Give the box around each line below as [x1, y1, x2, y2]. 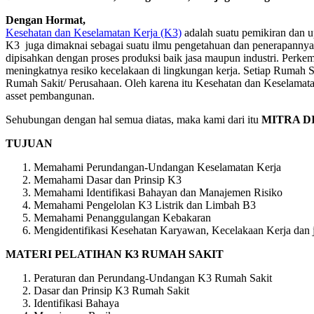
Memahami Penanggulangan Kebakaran [34, 211, 211, 224]
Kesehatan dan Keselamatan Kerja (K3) [6, 26, 182, 39]
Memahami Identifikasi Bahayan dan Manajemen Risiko [34, 186, 282, 198]
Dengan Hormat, [6, 13, 86, 26]
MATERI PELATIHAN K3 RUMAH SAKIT [6, 247, 224, 260]
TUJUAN [6, 137, 55, 149]
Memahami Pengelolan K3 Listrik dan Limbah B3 [34, 198, 256, 211]
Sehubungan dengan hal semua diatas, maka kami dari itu [6, 113, 261, 125]
